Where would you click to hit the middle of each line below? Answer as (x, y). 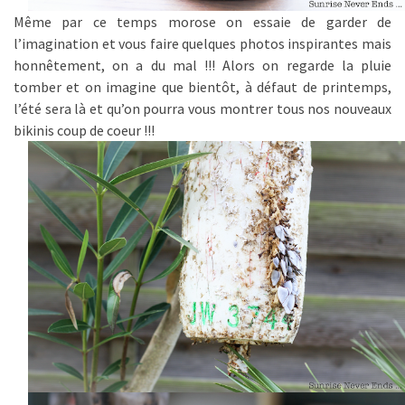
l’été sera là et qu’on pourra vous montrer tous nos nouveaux (202, 109)
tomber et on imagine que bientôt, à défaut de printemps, (202, 87)
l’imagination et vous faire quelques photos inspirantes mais (202, 44)
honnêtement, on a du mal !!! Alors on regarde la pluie (202, 66)
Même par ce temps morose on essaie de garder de (202, 22)
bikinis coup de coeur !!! (84, 131)
